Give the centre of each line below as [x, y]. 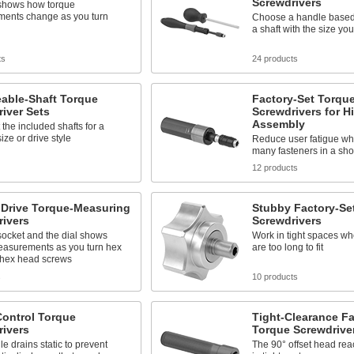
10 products [275, 277]
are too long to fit [287, 247]
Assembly [278, 124]
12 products [275, 168]
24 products [275, 58]
